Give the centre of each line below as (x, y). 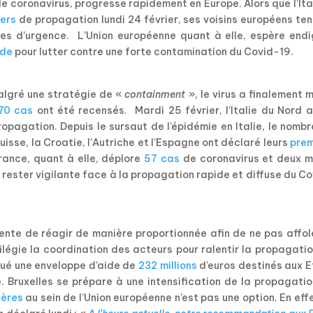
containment (155, 95)
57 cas (160, 159)
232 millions (168, 266)
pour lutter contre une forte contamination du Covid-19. (153, 52)
